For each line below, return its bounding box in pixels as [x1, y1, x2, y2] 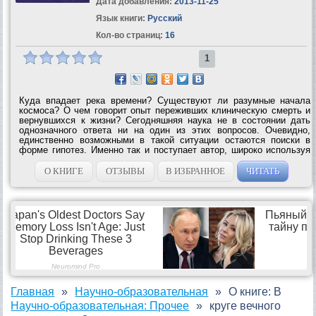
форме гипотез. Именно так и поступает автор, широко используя [19, 144, 311, 155]
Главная [11, 285, 55, 298]
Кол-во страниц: [95, 30, 163, 40]
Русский [145, 13, 182, 23]
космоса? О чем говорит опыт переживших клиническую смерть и [19, 104, 311, 116]
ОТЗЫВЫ [105, 165, 145, 176]
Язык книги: [95, 13, 145, 23]
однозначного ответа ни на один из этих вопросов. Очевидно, [19, 124, 311, 135]
